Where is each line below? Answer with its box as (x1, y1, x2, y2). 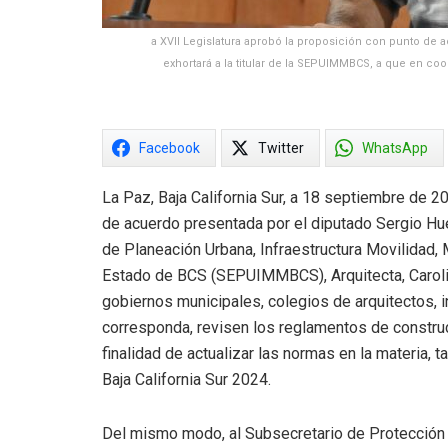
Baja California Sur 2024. (102, 369, 271, 389)
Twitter (258, 139, 304, 156)
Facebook (139, 139, 200, 156)
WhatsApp (362, 139, 428, 156)
